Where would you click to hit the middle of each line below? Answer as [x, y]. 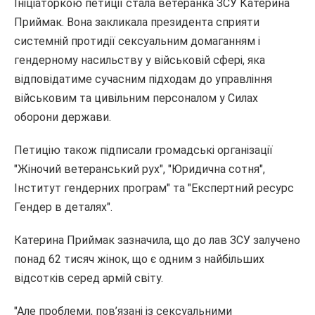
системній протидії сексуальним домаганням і [137, 41]
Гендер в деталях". [63, 207]
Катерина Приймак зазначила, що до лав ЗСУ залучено [157, 240]
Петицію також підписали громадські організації [143, 150]
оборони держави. [64, 117]
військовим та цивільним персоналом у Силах [136, 98]
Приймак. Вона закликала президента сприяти [137, 22]
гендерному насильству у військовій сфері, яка [140, 60]
